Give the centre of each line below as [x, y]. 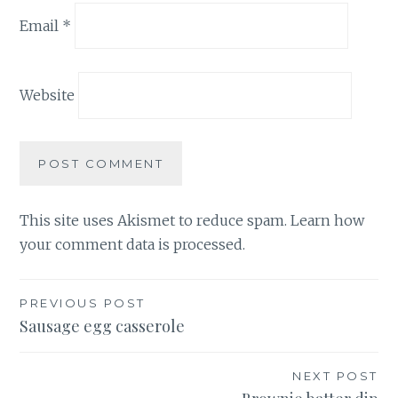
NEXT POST [335, 375]
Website [48, 95]
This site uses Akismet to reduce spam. [155, 220]
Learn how [328, 220]
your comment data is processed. [133, 244]
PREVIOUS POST [83, 302]
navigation [78, 339]
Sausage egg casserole [103, 326]
